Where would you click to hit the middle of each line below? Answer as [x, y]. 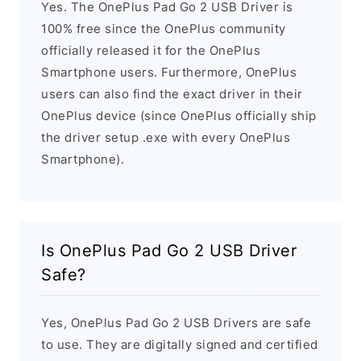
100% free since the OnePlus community [164, 29]
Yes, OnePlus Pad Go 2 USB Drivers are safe [176, 323]
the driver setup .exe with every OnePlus [166, 138]
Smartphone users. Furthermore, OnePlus [169, 73]
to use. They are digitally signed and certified [180, 345]
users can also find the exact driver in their [172, 94]
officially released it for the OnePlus [151, 51]
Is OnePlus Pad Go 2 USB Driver [169, 251]
